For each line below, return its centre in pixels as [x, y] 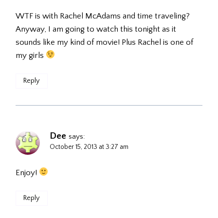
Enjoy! [27, 173]
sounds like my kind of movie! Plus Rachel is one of [104, 42]
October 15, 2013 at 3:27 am [89, 147]
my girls [31, 55]
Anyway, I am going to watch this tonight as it [96, 29]
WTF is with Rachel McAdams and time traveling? [103, 16]
